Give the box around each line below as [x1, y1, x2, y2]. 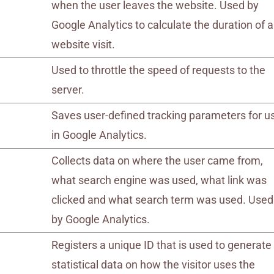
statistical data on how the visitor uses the [51, 258, 256, 271]
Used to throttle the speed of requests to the [51, 64, 266, 76]
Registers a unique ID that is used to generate [51, 239, 272, 251]
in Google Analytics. [51, 128, 147, 141]
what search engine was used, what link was [51, 174, 267, 187]
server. [51, 83, 85, 96]
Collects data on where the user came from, [51, 154, 264, 167]
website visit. [51, 38, 116, 51]
